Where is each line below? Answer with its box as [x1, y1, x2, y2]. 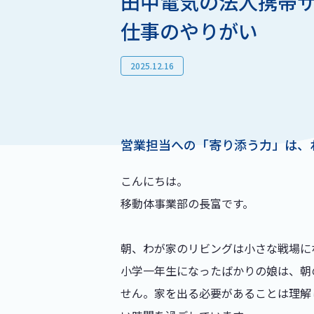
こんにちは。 [121, 172, 188, 189]
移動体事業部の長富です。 [121, 195, 254, 212]
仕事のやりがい [121, 17, 258, 45]
